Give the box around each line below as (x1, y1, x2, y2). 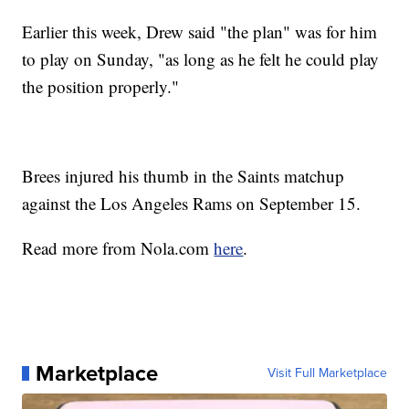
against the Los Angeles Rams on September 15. (22, 192, 362, 215)
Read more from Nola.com (22, 236, 215, 259)
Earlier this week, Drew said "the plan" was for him (22, 20, 378, 43)
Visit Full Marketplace (267, 363, 387, 383)
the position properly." (22, 75, 180, 98)
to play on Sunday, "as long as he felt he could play (22, 47, 380, 70)
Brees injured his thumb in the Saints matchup (22, 164, 345, 187)
